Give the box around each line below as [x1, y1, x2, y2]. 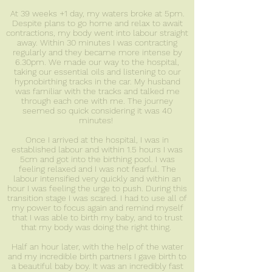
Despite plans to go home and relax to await [12, 18, 183, 28]
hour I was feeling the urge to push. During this [7, 183, 187, 193]
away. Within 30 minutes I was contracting [17, 37, 177, 47]
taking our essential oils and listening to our [13, 66, 181, 76]
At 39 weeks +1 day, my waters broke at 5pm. [10, 8, 185, 18]
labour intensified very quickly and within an [13, 173, 181, 183]
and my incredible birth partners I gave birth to [8, 251, 186, 261]
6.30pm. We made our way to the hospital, [15, 56, 179, 67]
